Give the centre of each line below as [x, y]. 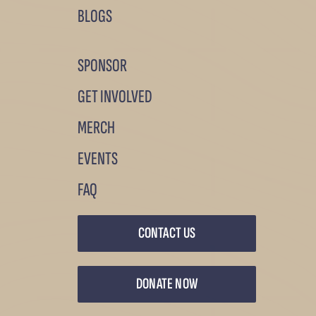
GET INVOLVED [115, 97]
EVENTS [97, 159]
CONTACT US [167, 233]
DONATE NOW [167, 284]
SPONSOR [102, 66]
